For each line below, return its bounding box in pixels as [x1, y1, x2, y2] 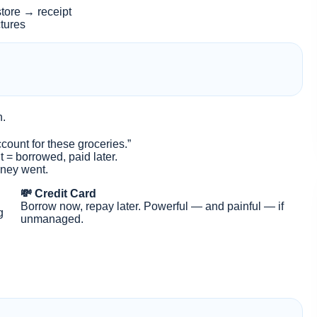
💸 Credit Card [20, 187, 96, 200]
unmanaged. [20, 212, 83, 225]
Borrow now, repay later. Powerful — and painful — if [20, 200, 284, 212]
